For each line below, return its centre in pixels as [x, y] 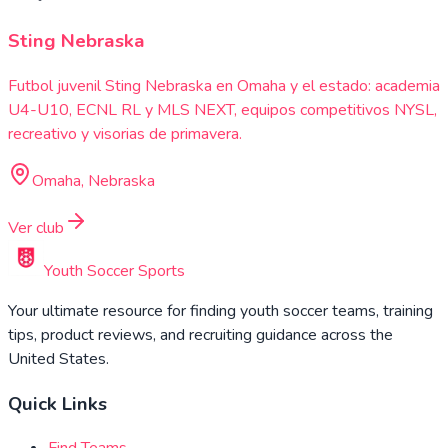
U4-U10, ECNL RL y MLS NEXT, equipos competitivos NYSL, [222, 109]
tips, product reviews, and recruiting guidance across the [200, 334]
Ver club [36, 227]
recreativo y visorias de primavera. [125, 133]
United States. [58, 358]
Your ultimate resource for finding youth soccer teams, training [220, 310]
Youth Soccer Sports [114, 270]
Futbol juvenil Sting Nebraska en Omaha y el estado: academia [224, 85]
